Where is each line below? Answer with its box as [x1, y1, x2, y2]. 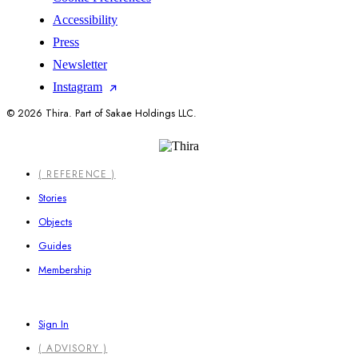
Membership [38, 263, 91, 278]
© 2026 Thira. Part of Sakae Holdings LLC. [6, 106, 197, 121]
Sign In [38, 317, 69, 332]
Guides [38, 239, 71, 254]
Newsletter [53, 58, 107, 72]
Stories [38, 191, 66, 206]
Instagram [53, 80, 102, 94]
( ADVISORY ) [38, 341, 108, 356]
